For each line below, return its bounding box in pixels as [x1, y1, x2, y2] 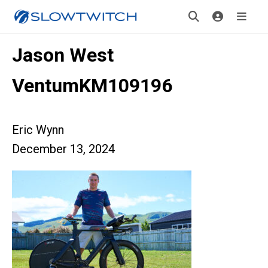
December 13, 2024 [12, 142, 115, 156]
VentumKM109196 [12, 74, 172, 97]
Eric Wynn [12, 123, 64, 137]
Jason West [12, 44, 114, 66]
